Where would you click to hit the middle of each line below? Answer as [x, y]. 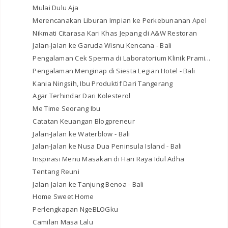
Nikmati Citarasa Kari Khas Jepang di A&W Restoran [115, 33]
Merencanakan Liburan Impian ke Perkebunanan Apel [120, 20]
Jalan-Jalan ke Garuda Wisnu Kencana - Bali [102, 46]
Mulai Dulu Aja [56, 8]
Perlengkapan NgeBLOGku [76, 209]
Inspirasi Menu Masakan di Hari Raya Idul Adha [109, 159]
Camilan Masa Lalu [63, 222]
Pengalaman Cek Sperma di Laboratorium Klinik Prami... [122, 58]
